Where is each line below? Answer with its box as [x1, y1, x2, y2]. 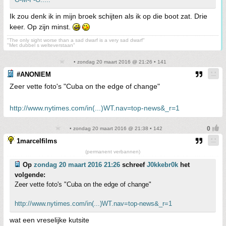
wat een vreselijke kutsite [10, 216, 89, 224]
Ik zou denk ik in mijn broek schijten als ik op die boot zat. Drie [10, 12, 207, 21]
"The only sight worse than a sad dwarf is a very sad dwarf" [7, 37, 145, 43]
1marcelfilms [17, 137, 57, 145]
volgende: [15, 171, 45, 179]
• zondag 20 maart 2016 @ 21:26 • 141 [72, 59, 166, 65]
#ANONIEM [17, 71, 51, 79]
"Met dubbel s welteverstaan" [7, 42, 75, 48]
